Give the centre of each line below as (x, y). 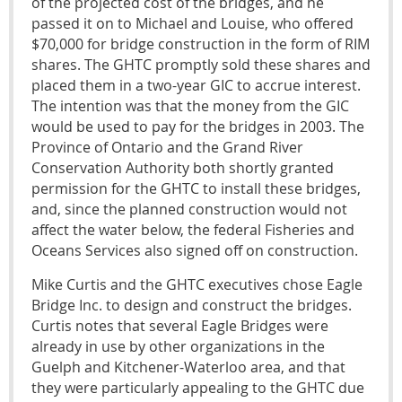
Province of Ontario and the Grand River (167, 147)
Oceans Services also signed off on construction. (195, 250)
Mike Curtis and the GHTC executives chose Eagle (197, 284)
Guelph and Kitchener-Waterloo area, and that (188, 367)
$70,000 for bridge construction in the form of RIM (201, 44)
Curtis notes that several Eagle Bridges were (180, 325)
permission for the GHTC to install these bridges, (196, 188)
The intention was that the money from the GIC (190, 105)
